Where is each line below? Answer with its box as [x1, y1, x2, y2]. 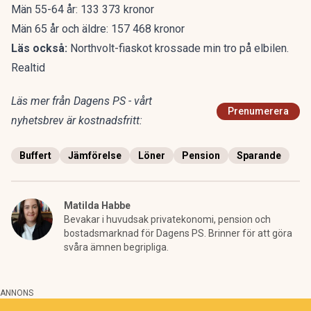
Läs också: [11, 42, 70, 55]
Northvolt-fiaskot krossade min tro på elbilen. [70, 42, 289, 55]
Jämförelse [68, 150, 121, 161]
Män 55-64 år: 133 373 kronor [11, 3, 154, 16]
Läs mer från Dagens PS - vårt [11, 94, 152, 108]
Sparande [237, 150, 281, 161]
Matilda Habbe [64, 200, 131, 211]
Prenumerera [228, 106, 289, 117]
